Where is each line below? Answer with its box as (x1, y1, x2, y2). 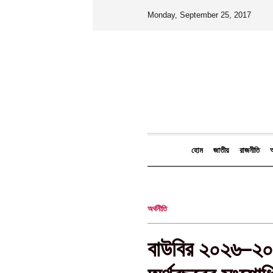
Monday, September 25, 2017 (147, 10, 251, 19)
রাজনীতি (239, 146, 260, 155)
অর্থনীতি (147, 204, 167, 213)
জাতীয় (213, 146, 229, 155)
